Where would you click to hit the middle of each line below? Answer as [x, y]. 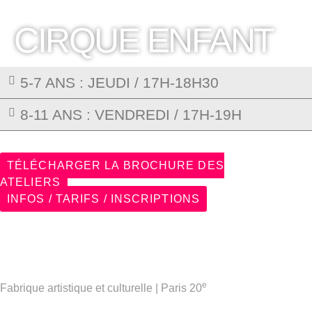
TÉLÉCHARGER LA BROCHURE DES [116, 166]
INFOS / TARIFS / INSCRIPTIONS [103, 199]
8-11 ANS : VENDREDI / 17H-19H [131, 115]
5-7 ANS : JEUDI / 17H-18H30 [119, 83]
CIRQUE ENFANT [144, 41]
